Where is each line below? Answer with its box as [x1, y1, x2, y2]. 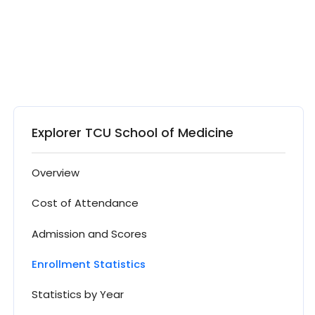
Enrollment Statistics [32, 256, 146, 271]
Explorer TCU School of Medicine [32, 124, 233, 142]
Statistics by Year [32, 286, 124, 302]
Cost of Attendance [32, 195, 139, 211]
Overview [32, 165, 79, 181]
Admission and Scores [32, 226, 147, 241]
